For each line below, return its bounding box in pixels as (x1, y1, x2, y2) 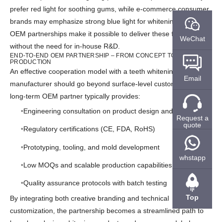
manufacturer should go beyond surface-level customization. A (10, 79, 205, 88)
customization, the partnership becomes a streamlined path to (10, 206, 204, 215)
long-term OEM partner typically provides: (10, 92, 140, 100)
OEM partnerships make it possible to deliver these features (10, 29, 197, 38)
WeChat (179, 35, 205, 43)
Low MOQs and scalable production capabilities (23, 161, 172, 169)
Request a (176, 114, 209, 122)
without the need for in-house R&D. (10, 42, 120, 50)
